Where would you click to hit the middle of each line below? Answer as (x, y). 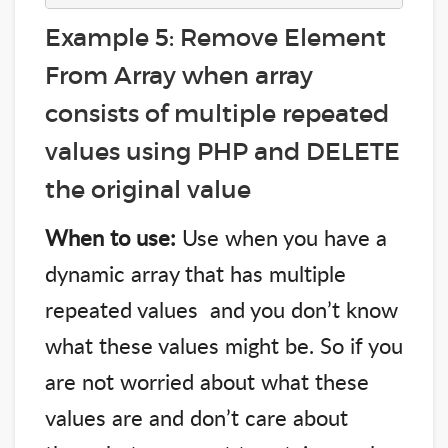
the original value (148, 189)
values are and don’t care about (196, 416)
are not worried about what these (207, 380)
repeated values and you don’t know (221, 308)
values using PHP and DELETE (222, 151)
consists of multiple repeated (217, 113)
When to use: (110, 236)
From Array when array (179, 75)
